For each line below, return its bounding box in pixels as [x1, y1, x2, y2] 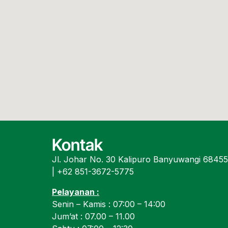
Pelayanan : [52, 187, 99, 197]
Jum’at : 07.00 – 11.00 [52, 211, 135, 221]
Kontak [52, 135, 103, 155]
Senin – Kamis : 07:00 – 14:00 [52, 199, 165, 209]
